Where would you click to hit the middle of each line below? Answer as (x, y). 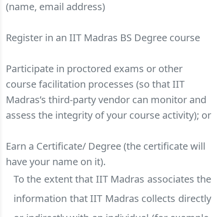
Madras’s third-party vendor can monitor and (106, 100)
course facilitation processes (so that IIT (95, 84)
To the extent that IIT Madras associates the (112, 179)
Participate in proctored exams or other (94, 69)
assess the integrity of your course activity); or (108, 115)
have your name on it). (56, 162)
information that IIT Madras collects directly (112, 198)
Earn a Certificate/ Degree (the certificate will (106, 146)
